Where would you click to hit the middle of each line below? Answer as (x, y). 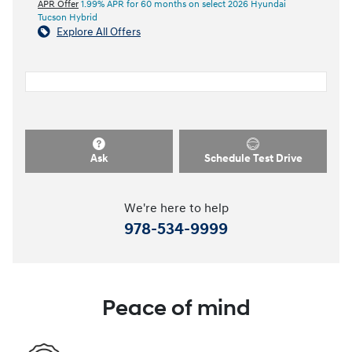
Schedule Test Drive (253, 159)
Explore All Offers (99, 31)
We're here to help (176, 209)
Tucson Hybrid (68, 17)
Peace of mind (176, 309)
